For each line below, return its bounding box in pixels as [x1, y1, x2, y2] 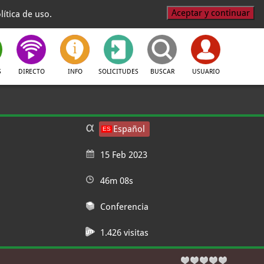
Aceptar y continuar [171, 8, 250, 18]
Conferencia [100, 202, 148, 212]
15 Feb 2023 [100, 150, 147, 160]
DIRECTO [18, 68, 45, 75]
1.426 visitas [100, 227, 148, 238]
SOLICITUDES [98, 68, 138, 75]
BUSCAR [150, 68, 174, 75]
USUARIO [192, 68, 220, 75]
